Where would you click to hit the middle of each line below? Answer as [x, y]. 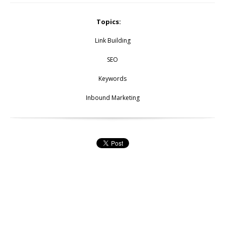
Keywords [113, 78]
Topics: [109, 21]
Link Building [113, 40]
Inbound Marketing [113, 97]
